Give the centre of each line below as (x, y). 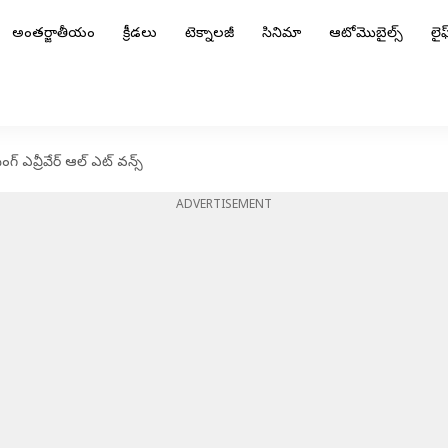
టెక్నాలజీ (209, 34)
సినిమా (281, 34)
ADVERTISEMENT (224, 206)
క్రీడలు (140, 34)
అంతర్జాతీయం (53, 34)
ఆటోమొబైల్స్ (366, 34)
